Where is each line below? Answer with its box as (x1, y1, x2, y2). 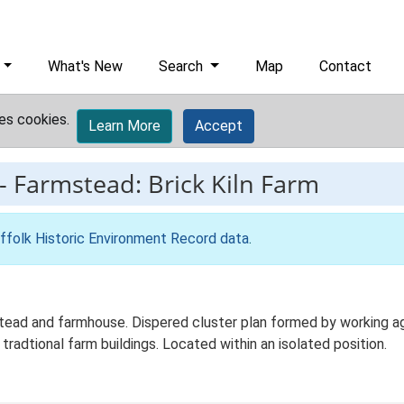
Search (159, 58, 207, 75)
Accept (195, 117, 243, 134)
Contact (319, 58, 372, 75)
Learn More (88, 117, 161, 134)
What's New (48, 58, 124, 75)
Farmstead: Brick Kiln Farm (14, 167, 319, 200)
